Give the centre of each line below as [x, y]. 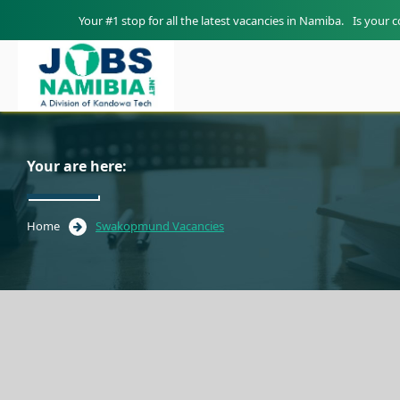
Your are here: [77, 166]
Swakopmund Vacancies [160, 226]
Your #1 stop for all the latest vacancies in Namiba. [211, 20]
